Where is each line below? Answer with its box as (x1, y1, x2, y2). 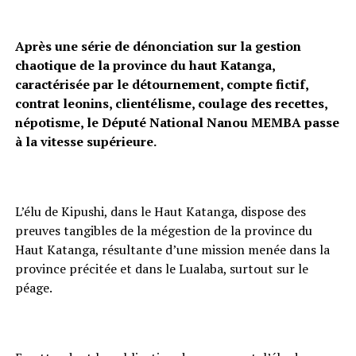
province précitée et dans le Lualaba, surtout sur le (14, 259, 308, 277)
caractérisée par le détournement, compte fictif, (14, 75, 308, 93)
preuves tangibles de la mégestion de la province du (14, 221, 312, 239)
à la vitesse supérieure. (14, 132, 157, 150)
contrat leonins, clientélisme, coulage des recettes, (14, 94, 327, 112)
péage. (14, 278, 52, 296)
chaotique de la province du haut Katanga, (14, 56, 275, 74)
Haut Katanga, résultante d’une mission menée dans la (14, 240, 330, 258)
